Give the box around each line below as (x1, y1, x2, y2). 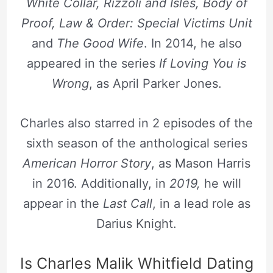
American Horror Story (23, 155, 151, 171)
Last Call (102, 196, 152, 211)
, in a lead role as (152, 196, 250, 211)
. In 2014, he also (143, 35, 242, 51)
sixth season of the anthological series (26, 135, 247, 151)
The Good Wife (56, 35, 144, 51)
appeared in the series (27, 55, 155, 71)
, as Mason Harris (151, 155, 250, 171)
